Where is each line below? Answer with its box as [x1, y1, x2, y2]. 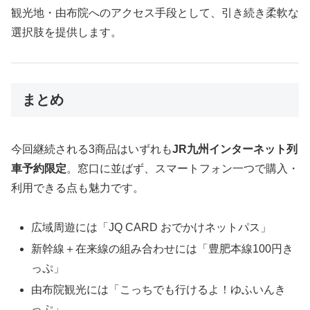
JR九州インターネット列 [172, 143, 298, 155]
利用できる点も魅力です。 [11, 181, 144, 194]
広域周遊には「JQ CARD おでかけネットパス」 [31, 221, 272, 233]
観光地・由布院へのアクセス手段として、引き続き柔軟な [11, 6, 299, 19]
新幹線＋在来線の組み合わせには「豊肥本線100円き [31, 242, 294, 255]
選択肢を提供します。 [11, 26, 122, 38]
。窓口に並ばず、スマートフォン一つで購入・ [66, 162, 299, 174]
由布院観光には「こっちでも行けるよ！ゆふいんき [31, 284, 286, 296]
